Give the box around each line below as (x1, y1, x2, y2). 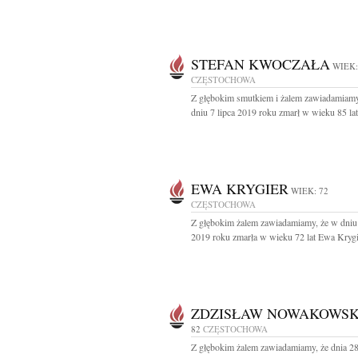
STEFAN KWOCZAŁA (191, 54, 330, 74)
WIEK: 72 (291, 185, 328, 197)
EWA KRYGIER (191, 179, 288, 198)
